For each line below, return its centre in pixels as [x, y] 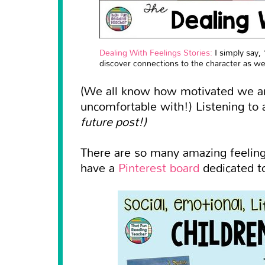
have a [99, 167]
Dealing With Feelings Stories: [156, 52]
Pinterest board [159, 167]
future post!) [114, 121]
